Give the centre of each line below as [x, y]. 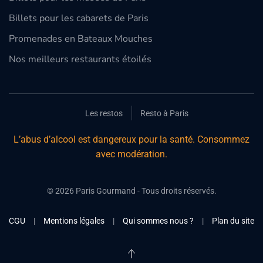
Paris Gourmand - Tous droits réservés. [145, 191]
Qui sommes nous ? [158, 221]
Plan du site [233, 221]
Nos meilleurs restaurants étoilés [80, 59]
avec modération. [131, 154]
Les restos [104, 113]
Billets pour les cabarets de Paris [79, 18]
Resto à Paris [164, 113]
